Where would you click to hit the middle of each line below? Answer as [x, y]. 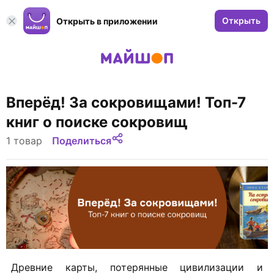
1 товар [24, 141]
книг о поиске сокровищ [97, 122]
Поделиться [82, 141]
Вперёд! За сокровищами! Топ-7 [126, 102]
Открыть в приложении [107, 21]
